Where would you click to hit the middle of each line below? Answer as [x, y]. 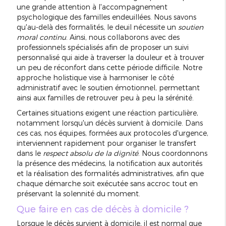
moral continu [41, 37]
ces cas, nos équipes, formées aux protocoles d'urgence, [112, 133]
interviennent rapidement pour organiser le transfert [106, 143]
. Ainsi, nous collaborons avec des [123, 37]
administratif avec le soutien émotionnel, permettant [108, 88]
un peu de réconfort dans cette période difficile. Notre [109, 68]
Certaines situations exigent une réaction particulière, [107, 113]
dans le [30, 153]
